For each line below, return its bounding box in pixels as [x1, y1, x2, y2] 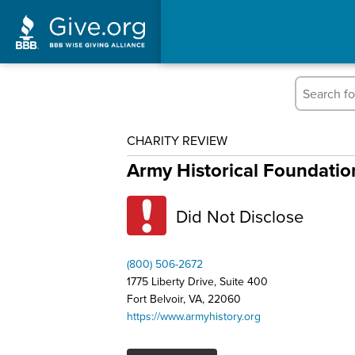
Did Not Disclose [176, 203, 303, 228]
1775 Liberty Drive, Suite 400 [127, 273, 268, 289]
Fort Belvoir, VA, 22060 [127, 291, 241, 307]
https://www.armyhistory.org [127, 308, 261, 324]
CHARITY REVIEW [127, 132, 227, 149]
